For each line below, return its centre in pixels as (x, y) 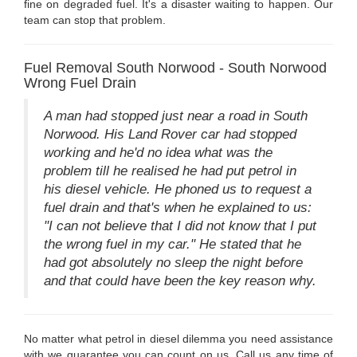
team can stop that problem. (95, 20)
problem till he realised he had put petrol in (170, 171)
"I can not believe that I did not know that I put (180, 226)
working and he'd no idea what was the (158, 153)
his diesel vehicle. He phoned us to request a (178, 190)
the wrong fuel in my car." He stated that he (173, 245)
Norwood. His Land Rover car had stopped (170, 135)
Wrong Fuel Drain (80, 83)
